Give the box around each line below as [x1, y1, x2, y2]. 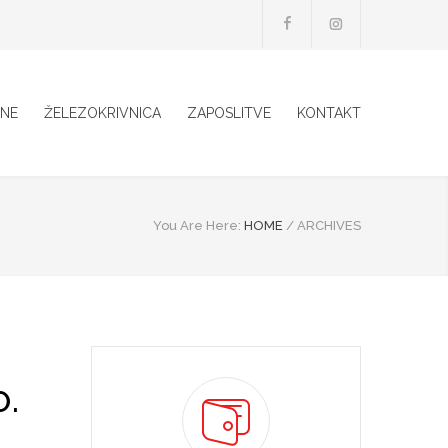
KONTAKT [297, 105, 361, 121]
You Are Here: [153, 218, 241, 233]
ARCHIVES [297, 218, 361, 233]
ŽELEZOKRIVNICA [44, 105, 161, 121]
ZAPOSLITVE [187, 105, 271, 121]
